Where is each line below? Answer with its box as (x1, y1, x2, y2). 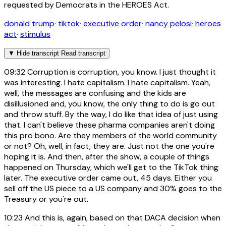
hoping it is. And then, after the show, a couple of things (4, 151, 209, 162)
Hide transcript (17, 49, 59, 58)
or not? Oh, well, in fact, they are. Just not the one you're (4, 141, 214, 152)
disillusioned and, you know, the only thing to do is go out (4, 98, 215, 109)
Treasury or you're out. (4, 194, 88, 205)
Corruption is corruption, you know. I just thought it (25, 67, 216, 78)
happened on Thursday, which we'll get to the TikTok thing (4, 162, 218, 173)
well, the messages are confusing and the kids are (4, 88, 186, 99)
